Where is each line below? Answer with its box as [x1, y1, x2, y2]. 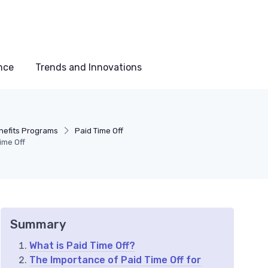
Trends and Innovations [35, 61, 142, 73]
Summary [10, 217, 66, 232]
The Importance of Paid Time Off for [29, 254, 201, 266]
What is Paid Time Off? [29, 239, 135, 251]
